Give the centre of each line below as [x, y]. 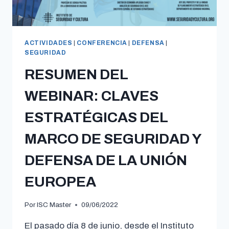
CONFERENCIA [102, 43]
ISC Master [54, 205]
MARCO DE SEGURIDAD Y [113, 139]
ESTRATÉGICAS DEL [96, 117]
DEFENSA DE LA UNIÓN [106, 160]
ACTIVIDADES [49, 43]
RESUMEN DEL [76, 74]
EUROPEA [60, 181]
